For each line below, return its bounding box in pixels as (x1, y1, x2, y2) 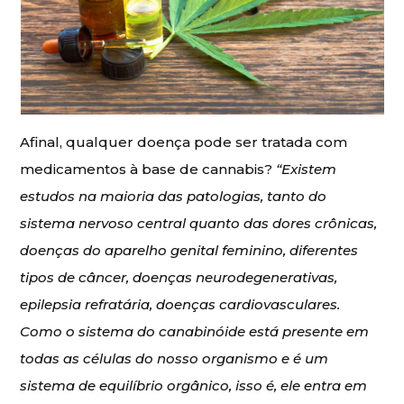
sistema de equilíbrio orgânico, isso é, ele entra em (20, 376, 368, 394)
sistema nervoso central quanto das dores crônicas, (20, 214, 378, 232)
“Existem (276, 160, 337, 178)
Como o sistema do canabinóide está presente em (20, 322, 370, 340)
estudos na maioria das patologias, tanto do (20, 187, 327, 205)
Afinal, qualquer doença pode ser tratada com (20, 133, 348, 151)
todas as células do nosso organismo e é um (20, 349, 329, 367)
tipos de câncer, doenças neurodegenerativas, (20, 268, 338, 286)
